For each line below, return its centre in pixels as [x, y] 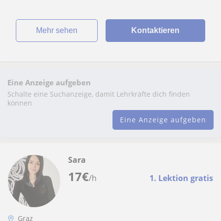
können [20, 103]
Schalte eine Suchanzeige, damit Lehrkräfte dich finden [99, 94]
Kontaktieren [155, 30]
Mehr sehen [60, 30]
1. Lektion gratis [181, 178]
